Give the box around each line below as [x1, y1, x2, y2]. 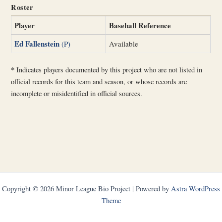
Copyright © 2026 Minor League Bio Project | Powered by [2, 184, 171, 193]
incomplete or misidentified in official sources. [11, 89, 143, 99]
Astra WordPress [171, 184, 220, 193]
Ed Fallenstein [14, 38, 60, 49]
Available [109, 38, 139, 49]
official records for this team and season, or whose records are [11, 77, 187, 87]
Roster [11, 1, 33, 12]
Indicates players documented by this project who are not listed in [14, 65, 203, 75]
